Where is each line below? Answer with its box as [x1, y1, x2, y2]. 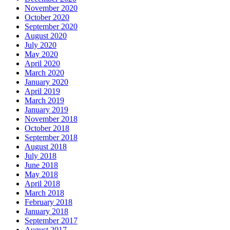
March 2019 [25, 95, 64, 105]
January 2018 [25, 206, 68, 216]
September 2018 [25, 132, 78, 142]
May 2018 [25, 169, 58, 179]
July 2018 [25, 151, 56, 160]
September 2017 [25, 216, 78, 225]
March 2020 [25, 68, 64, 77]
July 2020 [25, 40, 56, 49]
